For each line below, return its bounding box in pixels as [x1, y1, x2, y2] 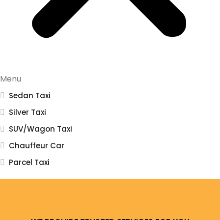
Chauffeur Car [9, 140, 64, 151]
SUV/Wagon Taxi [9, 124, 72, 135]
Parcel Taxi [9, 157, 50, 168]
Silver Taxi [9, 107, 46, 118]
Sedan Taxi [9, 90, 51, 101]
